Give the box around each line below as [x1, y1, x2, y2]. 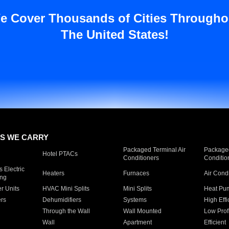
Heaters [42, 170, 64, 177]
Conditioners [123, 154, 159, 162]
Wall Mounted [123, 208, 162, 215]
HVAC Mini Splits [42, 185, 89, 192]
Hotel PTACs [42, 150, 78, 157]
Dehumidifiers [42, 196, 81, 203]
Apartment [123, 219, 152, 226]
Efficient [203, 219, 226, 226]
